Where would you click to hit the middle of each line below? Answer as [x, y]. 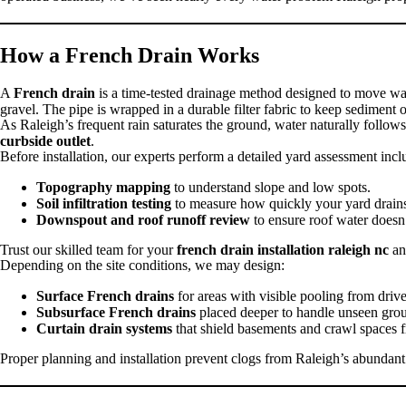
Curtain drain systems [104, 328]
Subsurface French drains [116, 312]
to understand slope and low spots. [271, 187]
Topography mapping [103, 187]
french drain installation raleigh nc [283, 249]
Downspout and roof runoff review [143, 219]
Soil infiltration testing [104, 203]
